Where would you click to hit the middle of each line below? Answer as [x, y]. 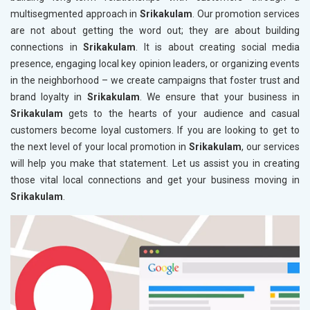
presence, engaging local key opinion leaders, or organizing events [155, 64]
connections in [47, 47]
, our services [271, 147]
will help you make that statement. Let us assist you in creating [155, 164]
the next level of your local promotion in [100, 147]
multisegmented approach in [75, 14]
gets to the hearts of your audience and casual [184, 114]
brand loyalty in [49, 97]
